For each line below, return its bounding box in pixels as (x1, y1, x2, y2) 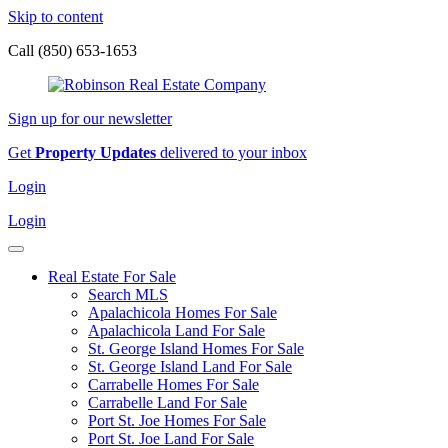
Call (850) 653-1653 (8, 42, 137, 59)
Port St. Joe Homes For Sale (88, 412, 266, 429)
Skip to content (8, 8, 103, 25)
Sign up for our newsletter (8, 110, 172, 127)
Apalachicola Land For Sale (88, 322, 265, 339)
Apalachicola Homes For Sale (88, 304, 277, 321)
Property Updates (35, 144, 156, 161)
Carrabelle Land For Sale (88, 394, 247, 411)
